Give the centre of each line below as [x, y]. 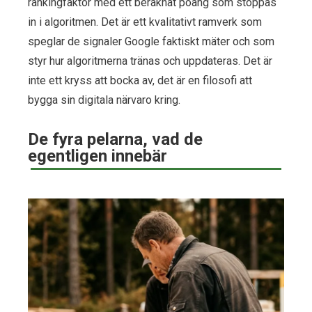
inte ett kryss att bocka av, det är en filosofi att [140, 80]
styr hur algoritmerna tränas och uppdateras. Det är [150, 61]
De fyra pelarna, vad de [115, 139]
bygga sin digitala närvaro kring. [104, 100]
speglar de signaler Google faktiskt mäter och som [151, 41]
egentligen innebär [97, 156]
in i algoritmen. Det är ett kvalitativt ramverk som [145, 22]
